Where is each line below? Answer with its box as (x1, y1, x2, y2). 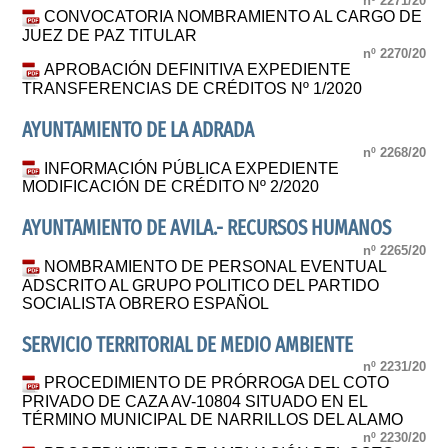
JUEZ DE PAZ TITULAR (22, 26, 198, 44)
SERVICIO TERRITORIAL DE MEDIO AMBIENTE (22, 332, 354, 358)
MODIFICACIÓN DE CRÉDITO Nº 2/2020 (22, 178, 320, 196)
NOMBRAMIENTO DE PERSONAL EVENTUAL (44, 257, 387, 275)
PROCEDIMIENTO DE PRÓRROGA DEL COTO (44, 374, 390, 392)
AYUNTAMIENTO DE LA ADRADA (22, 118, 255, 144)
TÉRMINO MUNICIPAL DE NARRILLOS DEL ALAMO (22, 410, 404, 428)
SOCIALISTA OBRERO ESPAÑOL (22, 294, 270, 312)
